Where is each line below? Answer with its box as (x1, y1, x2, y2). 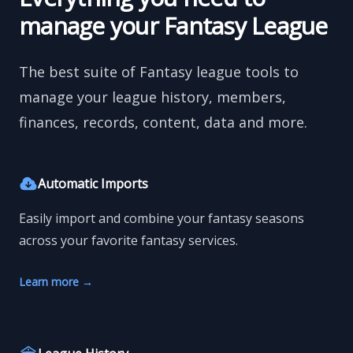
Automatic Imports (38, 175, 148, 193)
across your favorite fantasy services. (19, 232, 238, 250)
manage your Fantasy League (19, 9, 328, 43)
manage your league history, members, (19, 87, 286, 107)
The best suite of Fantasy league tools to (19, 62, 299, 82)
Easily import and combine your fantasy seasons (19, 210, 304, 228)
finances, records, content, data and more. (19, 113, 307, 132)
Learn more (19, 274, 82, 290)
